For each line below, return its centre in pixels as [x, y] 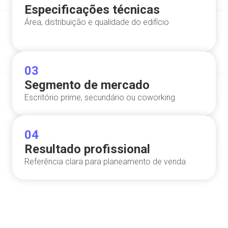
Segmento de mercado [87, 85]
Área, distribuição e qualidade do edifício [97, 22]
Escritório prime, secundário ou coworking [100, 97]
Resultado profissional [87, 149]
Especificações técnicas [92, 9]
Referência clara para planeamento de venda [105, 161]
